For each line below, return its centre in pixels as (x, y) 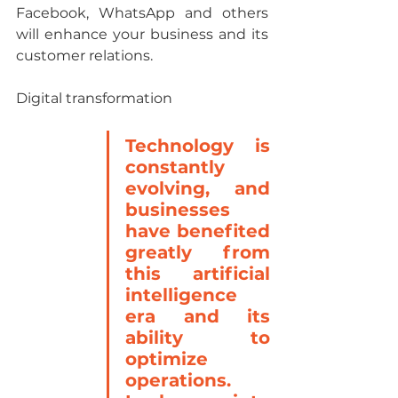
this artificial (198, 273)
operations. (178, 380)
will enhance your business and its (142, 34)
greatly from (198, 252)
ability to (198, 337)
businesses (178, 209)
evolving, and (198, 188)
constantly (175, 167)
